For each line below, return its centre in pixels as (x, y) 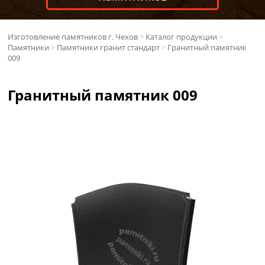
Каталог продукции (182, 36)
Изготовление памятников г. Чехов (73, 36)
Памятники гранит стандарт (109, 47)
